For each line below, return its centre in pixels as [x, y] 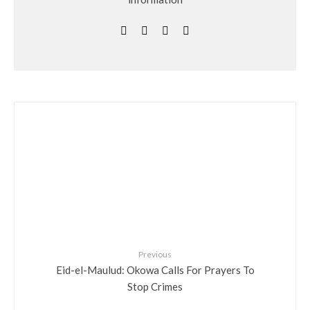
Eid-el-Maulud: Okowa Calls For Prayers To [155, 269]
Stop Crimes [155, 286]
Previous [155, 254]
